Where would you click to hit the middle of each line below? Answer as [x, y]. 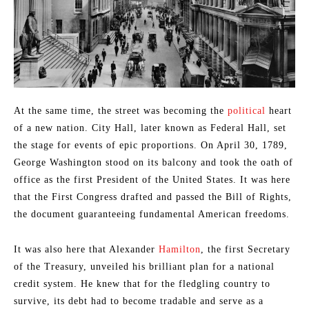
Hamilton [180, 249]
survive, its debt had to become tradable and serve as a [139, 301]
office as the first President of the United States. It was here [152, 179]
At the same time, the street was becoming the [121, 110]
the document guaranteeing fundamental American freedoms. [152, 214]
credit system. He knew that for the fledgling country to [142, 283]
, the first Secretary [246, 249]
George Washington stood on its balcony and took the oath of [153, 162]
